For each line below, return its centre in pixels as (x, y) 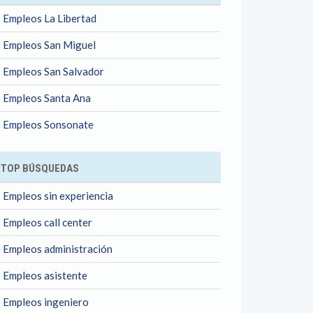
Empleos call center (48, 222)
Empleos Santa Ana (47, 98)
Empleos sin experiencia (58, 196)
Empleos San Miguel (49, 45)
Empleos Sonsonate (48, 124)
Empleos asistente (45, 275)
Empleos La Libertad (50, 18)
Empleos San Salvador (53, 71)
